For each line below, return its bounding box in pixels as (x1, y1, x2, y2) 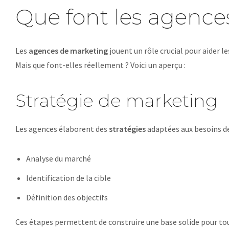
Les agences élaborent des (15, 124, 109, 134)
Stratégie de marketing (15, 89, 218, 111)
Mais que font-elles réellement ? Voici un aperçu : (15, 60, 186, 70)
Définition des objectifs (26, 192, 108, 202)
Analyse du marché (26, 153, 91, 164)
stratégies (109, 124, 146, 134)
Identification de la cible (26, 173, 111, 183)
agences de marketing (29, 45, 108, 56)
